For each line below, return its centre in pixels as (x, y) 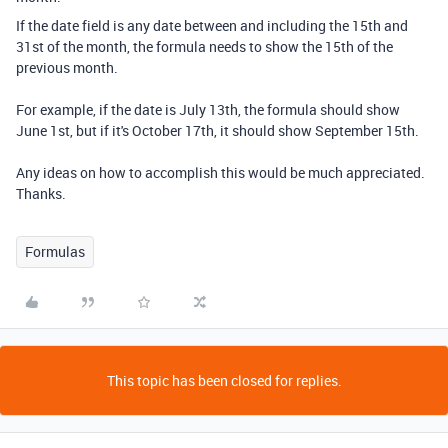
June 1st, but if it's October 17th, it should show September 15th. (217, 130)
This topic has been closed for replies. (224, 380)
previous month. (67, 67)
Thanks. (41, 193)
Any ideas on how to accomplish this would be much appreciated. (220, 172)
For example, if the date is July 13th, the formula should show (208, 109)
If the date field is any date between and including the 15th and (212, 25)
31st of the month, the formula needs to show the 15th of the (204, 46)
